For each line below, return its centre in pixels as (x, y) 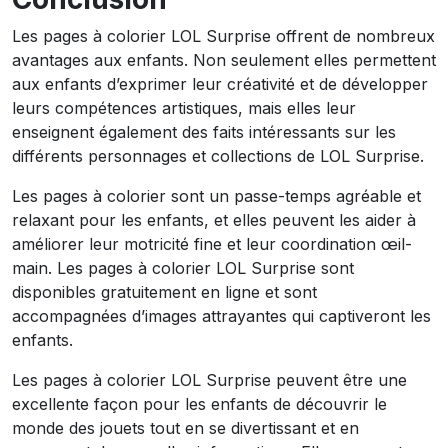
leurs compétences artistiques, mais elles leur (184, 108)
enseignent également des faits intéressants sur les (204, 132)
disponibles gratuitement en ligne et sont (164, 292)
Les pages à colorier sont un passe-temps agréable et (216, 196)
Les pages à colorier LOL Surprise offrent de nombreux (223, 36)
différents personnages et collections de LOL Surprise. (218, 156)
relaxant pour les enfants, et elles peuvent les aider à (214, 220)
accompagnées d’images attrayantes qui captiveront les (221, 316)
